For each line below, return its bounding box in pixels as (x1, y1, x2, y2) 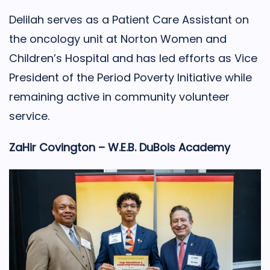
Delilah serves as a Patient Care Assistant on (9, 12, 249, 27)
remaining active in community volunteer (9, 89, 230, 104)
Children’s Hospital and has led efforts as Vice (9, 51, 257, 66)
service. (9, 108, 49, 124)
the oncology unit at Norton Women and (9, 31, 227, 46)
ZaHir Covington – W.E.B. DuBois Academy (9, 140, 230, 155)
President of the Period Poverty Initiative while (9, 70, 252, 85)
